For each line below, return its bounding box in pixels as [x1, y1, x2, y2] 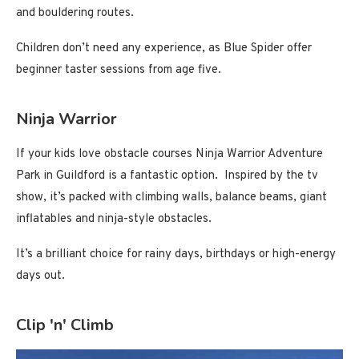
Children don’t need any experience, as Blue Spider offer [16, 40, 312, 56]
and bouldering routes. [16, 5, 134, 21]
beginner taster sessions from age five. [16, 62, 221, 78]
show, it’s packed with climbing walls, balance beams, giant [16, 189, 327, 205]
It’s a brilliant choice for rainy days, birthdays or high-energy [16, 246, 336, 262]
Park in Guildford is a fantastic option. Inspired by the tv [16, 167, 318, 184]
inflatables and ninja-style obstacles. [16, 211, 212, 227]
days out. [16, 268, 65, 284]
